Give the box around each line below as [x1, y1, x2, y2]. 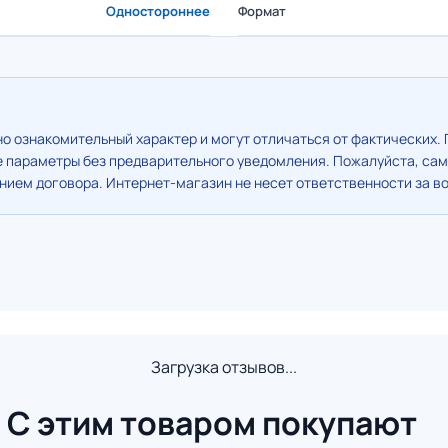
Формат [238, 2, 286, 20]
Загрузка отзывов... [151, 356, 297, 378]
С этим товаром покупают [7, 401, 417, 445]
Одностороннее [106, 2, 210, 20]
